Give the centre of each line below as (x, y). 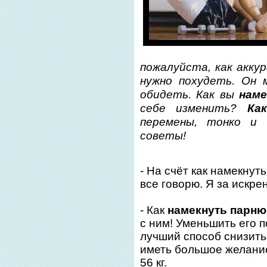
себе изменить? (194, 108)
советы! (163, 136)
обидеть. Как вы (190, 95)
